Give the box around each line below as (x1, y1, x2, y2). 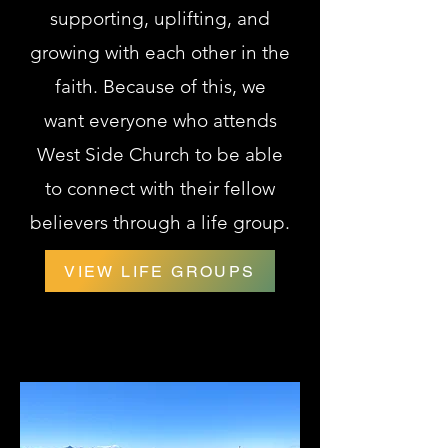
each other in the (145, 41, 290, 64)
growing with (30, 41, 145, 64)
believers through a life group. (30, 211, 290, 234)
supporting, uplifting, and (50, 7, 270, 30)
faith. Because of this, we (54, 75, 266, 98)
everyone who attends (83, 109, 277, 132)
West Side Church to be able (37, 143, 283, 166)
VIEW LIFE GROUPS (64, 261, 256, 281)
